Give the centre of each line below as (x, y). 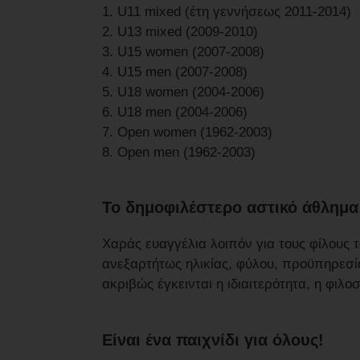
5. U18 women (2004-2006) (183, 92)
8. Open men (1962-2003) (179, 152)
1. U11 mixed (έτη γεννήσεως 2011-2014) (227, 11)
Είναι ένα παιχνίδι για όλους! (213, 340)
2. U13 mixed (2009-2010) (180, 31)
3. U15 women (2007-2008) (183, 51)
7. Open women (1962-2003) (187, 132)
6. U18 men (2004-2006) (175, 112)
